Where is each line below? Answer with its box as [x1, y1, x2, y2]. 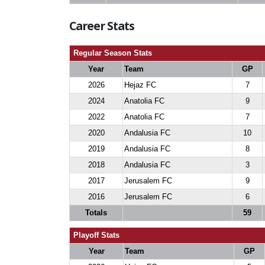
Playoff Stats [71, 231, 119, 240]
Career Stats [69, 18, 135, 34]
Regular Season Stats [71, 49, 152, 57]
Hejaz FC [124, 80, 156, 89]
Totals [85, 208, 107, 217]
